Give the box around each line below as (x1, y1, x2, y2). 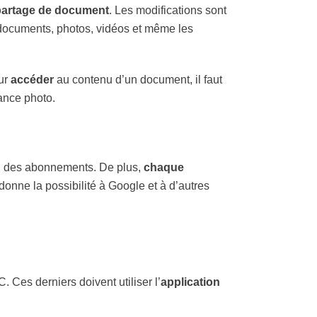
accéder (11, 74, 54, 86)
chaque (144, 161, 184, 173)
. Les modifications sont (109, 4, 226, 16)
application (161, 276, 220, 288)
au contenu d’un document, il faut (54, 74, 222, 86)
